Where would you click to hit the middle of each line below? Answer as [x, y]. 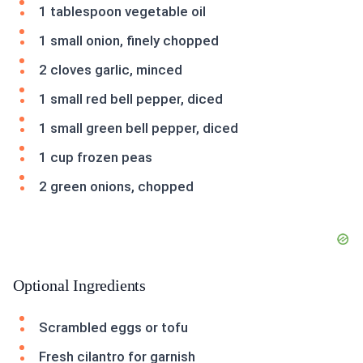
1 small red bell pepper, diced [131, 99]
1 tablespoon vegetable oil [122, 12]
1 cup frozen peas [96, 158]
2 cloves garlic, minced [111, 70]
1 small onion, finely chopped [129, 41]
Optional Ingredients [79, 286]
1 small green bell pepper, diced [139, 128]
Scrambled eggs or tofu [113, 328]
